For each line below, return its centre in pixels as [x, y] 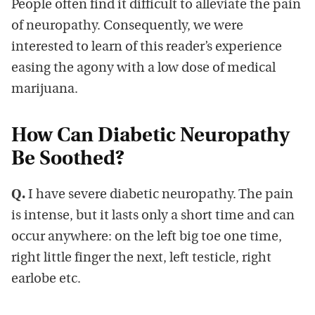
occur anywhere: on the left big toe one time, [147, 237]
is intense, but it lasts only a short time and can [153, 216]
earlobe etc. [46, 279]
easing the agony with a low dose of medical [143, 68]
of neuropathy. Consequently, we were [127, 26]
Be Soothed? [68, 159]
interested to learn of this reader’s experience [147, 47]
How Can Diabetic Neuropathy [150, 136]
